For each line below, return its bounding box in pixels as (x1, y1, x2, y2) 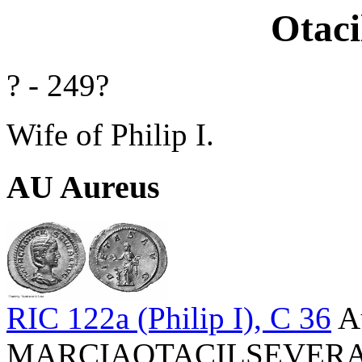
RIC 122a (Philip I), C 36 (6, 301, 331, 336)
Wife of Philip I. (6, 117, 214, 153)
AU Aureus (6, 169, 160, 206)
